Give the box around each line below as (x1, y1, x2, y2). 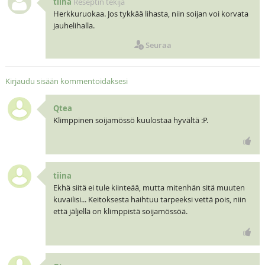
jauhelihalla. (53, 20, 95, 31)
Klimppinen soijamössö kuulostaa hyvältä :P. (53, 115, 208, 126)
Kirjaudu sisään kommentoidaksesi (5, 76, 128, 87)
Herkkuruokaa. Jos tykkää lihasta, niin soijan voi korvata (53, 8, 248, 20)
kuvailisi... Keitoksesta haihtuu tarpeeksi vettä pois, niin (53, 193, 246, 205)
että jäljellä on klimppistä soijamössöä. (53, 205, 188, 216)
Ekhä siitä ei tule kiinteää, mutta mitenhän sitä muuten (53, 182, 245, 193)
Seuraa (145, 40, 172, 51)
